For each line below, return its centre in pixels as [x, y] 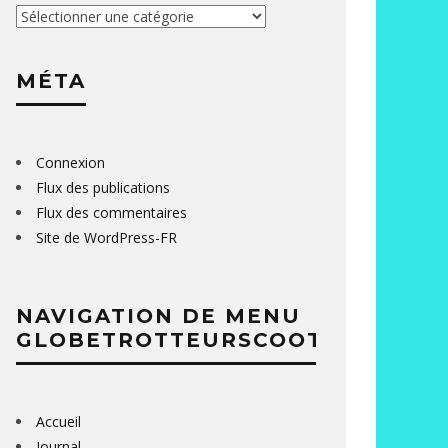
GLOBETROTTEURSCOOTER [186, 340]
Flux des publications [103, 187]
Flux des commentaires [111, 212]
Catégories [50, 15]
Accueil [58, 421]
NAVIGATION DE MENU [158, 316]
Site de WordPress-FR [106, 237]
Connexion [70, 162]
